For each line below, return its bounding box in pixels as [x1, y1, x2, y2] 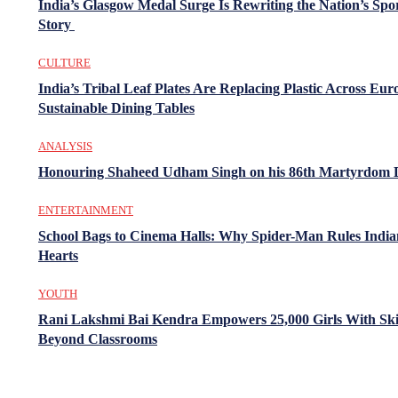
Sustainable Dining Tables [38, 99, 195, 115]
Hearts [38, 247, 78, 263]
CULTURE [38, 55, 91, 69]
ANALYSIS [38, 139, 92, 153]
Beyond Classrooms [38, 330, 157, 346]
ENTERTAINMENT [38, 203, 133, 217]
